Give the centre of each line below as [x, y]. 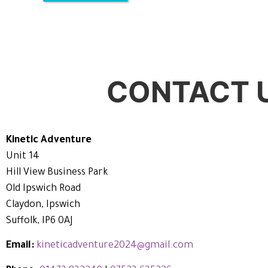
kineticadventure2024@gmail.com [115, 246]
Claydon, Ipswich [43, 205]
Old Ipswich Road [43, 189]
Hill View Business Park [57, 173]
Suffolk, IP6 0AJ [39, 221]
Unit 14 [23, 156]
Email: [21, 246]
